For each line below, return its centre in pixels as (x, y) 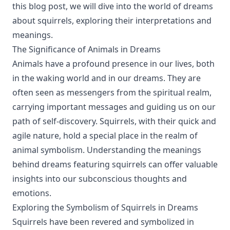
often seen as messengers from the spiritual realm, (112, 92)
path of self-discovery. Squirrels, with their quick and (114, 121)
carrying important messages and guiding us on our (114, 107)
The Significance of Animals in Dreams (87, 49)
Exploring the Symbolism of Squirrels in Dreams (105, 207)
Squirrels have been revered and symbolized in (103, 222)
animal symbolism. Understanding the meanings (107, 150)
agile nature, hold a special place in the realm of (105, 136)
